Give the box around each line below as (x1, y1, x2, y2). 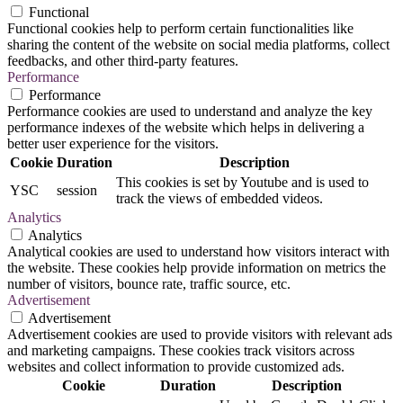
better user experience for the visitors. (7, 136, 219, 152)
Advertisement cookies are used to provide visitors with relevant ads (7, 327, 392, 343)
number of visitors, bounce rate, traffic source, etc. (7, 276, 291, 292)
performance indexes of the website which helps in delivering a (7, 120, 364, 136)
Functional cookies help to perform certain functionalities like (7, 21, 354, 37)
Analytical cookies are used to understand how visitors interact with (7, 244, 390, 260)
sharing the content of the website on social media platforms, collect (7, 37, 390, 53)
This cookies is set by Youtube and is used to (116, 175, 369, 191)
